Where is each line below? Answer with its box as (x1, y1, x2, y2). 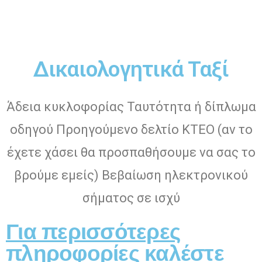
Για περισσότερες (6, 219, 181, 244)
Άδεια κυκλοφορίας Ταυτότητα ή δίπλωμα (6, 99, 256, 114)
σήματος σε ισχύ (82, 190, 180, 205)
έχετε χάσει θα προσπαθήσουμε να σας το (6, 144, 256, 160)
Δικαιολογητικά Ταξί (33, 56, 229, 82)
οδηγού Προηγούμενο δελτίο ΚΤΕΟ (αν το (9, 122, 253, 137)
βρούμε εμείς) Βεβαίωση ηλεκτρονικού (14, 167, 248, 182)
